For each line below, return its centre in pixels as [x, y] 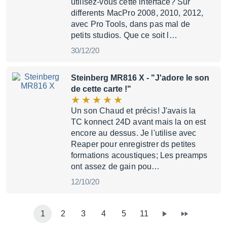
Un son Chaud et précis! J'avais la [134, 111]
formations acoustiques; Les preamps [139, 155]
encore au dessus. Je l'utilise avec [134, 133]
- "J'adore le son [177, 78]
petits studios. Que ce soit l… [124, 35]
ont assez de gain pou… [116, 166]
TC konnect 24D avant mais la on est [139, 122]
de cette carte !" [101, 89]
